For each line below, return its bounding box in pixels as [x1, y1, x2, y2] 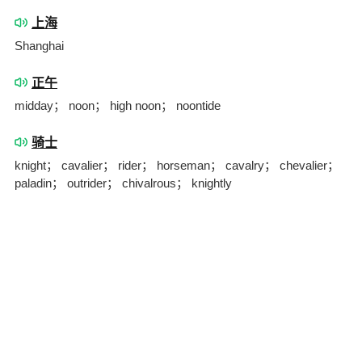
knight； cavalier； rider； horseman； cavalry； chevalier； [15, 158, 339, 172]
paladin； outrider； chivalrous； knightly [15, 176, 232, 190]
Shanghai [15, 39, 64, 53]
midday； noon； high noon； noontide [15, 99, 221, 112]
